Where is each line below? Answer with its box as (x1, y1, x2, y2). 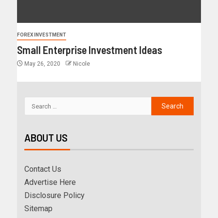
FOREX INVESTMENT (17, 32, 66, 38)
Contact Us (24, 164, 61, 174)
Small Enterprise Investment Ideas (17, 43, 162, 56)
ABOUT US (24, 132, 68, 144)
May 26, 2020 (23, 60, 62, 68)
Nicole (73, 60, 90, 68)
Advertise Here (24, 178, 76, 187)
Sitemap (24, 204, 53, 214)
